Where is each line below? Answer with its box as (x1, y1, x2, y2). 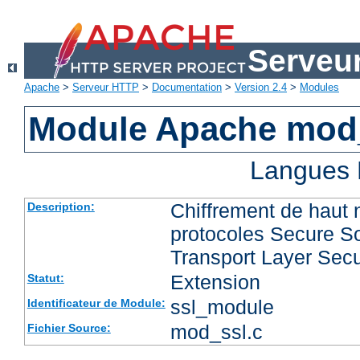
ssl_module (170, 296, 274, 319)
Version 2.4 (235, 81, 287, 94)
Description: (27, 200, 95, 214)
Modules (300, 81, 339, 94)
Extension (170, 271, 260, 294)
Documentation (152, 81, 222, 94)
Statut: (27, 272, 64, 285)
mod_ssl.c (170, 321, 263, 344)
